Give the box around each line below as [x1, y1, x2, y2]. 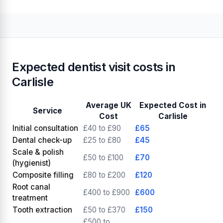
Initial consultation [12, 123, 78, 133]
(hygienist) [12, 158, 51, 168]
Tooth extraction [12, 205, 72, 215]
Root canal [12, 182, 50, 192]
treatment [12, 193, 48, 203]
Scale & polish [12, 147, 64, 157]
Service [32, 106, 62, 115]
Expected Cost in [139, 100, 206, 110]
